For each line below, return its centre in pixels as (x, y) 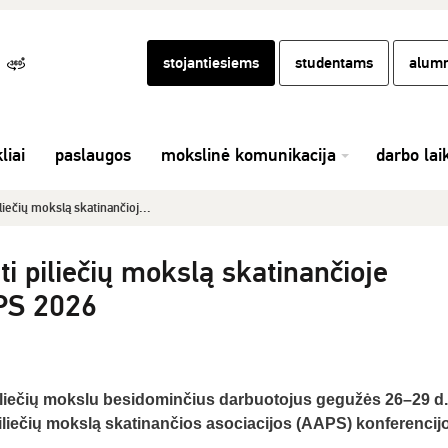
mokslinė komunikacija (248, 155)
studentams (334, 63)
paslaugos (93, 155)
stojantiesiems (211, 63)
